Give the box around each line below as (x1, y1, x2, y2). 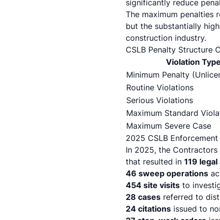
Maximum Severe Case (126, 121, 211, 131)
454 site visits (126, 180, 180, 190)
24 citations (126, 204, 171, 214)
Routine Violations (126, 82, 193, 92)
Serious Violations (126, 95, 193, 105)
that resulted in (126, 157, 184, 166)
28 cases (126, 192, 161, 202)
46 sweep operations (126, 168, 208, 178)
